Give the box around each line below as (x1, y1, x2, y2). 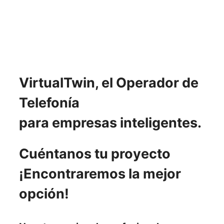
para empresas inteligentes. (19, 114, 201, 131)
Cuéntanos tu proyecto (19, 145, 170, 162)
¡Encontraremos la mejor (19, 165, 181, 182)
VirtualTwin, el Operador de (19, 74, 198, 91)
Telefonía (19, 94, 79, 111)
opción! (19, 185, 69, 202)
